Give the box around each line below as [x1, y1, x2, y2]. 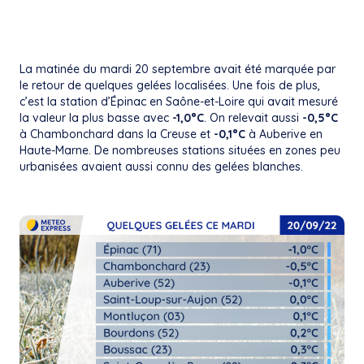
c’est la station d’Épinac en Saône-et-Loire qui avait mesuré [19, 93, 338, 109]
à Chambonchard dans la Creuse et [19, 126, 210, 141]
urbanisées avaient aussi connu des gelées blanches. [19, 158, 303, 174]
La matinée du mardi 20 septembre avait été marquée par [19, 61, 336, 76]
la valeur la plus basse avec [19, 110, 172, 125]
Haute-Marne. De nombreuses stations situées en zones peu [19, 142, 340, 158]
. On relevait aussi [204, 110, 302, 125]
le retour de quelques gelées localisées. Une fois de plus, [19, 77, 320, 93]
